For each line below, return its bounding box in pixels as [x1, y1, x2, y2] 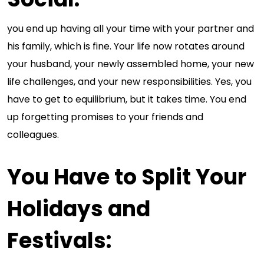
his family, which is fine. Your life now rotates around [7, 39, 245, 53]
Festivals [7, 226, 106, 256]
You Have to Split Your [7, 162, 246, 192]
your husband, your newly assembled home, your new [7, 57, 254, 71]
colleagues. [7, 128, 59, 141]
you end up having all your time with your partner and [7, 22, 254, 35]
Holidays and [7, 194, 150, 224]
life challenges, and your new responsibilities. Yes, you [7, 75, 252, 88]
